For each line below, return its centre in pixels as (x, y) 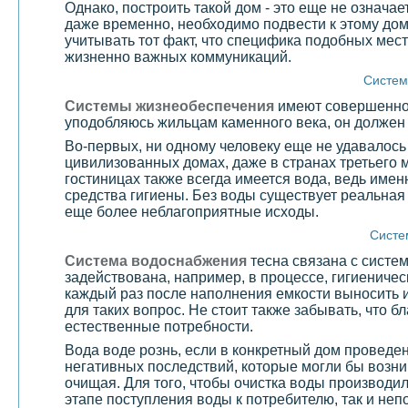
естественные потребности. (159, 326)
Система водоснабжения (156, 260)
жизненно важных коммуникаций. (178, 57)
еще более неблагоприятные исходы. (192, 211)
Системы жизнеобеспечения (169, 106)
